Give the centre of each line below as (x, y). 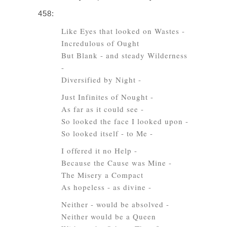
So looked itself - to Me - (107, 133)
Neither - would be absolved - (115, 204)
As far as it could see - (103, 109)
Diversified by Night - (101, 80)
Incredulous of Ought (100, 43)
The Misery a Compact (102, 175)
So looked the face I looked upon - (125, 121)
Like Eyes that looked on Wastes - (123, 31)
